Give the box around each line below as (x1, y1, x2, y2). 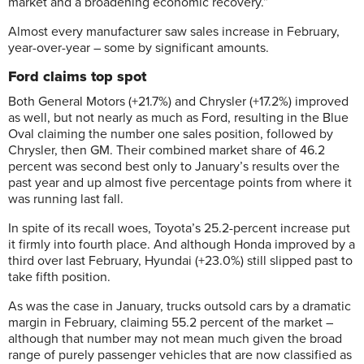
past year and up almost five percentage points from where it (8, 175, 352, 191)
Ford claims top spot (8, 67, 146, 85)
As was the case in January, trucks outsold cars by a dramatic (8, 298, 351, 314)
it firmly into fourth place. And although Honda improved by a (8, 236, 355, 253)
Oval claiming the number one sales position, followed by (8, 126, 333, 142)
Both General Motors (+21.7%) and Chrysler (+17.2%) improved (8, 93, 349, 110)
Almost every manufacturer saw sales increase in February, (8, 24, 340, 40)
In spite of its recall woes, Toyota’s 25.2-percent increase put (8, 220, 350, 236)
